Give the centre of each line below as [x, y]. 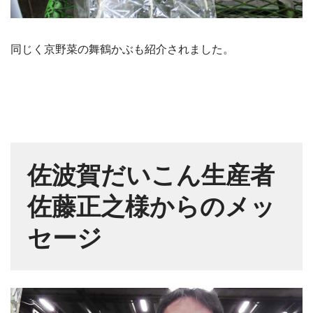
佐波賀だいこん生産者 [151, 175]
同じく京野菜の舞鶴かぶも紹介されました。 [122, 50]
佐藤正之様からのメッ [151, 207]
